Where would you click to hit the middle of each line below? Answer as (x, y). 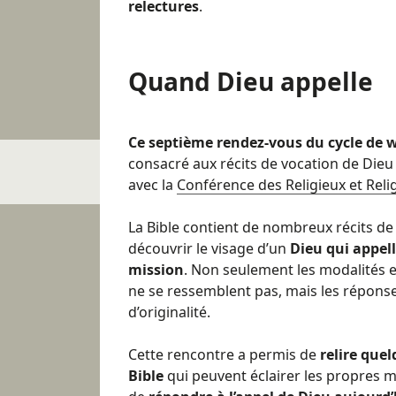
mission (156, 269)
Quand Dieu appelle (251, 81)
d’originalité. (169, 312)
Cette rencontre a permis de (224, 354)
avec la (152, 184)
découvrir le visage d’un (207, 248)
